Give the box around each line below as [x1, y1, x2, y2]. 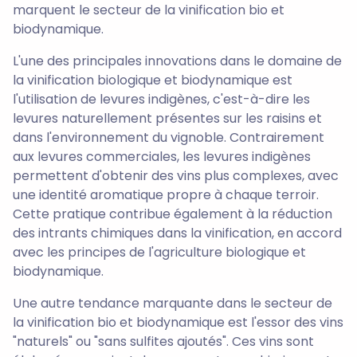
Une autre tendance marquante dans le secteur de [13, 294, 332, 313]
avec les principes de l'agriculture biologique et [13, 243, 306, 262]
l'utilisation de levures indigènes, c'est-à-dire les [13, 90, 310, 109]
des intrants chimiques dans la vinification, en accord [13, 224, 342, 243]
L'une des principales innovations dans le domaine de [13, 52, 342, 71]
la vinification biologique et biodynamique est [13, 71, 292, 90]
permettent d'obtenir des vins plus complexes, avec [13, 167, 339, 186]
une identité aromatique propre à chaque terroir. [13, 186, 319, 205]
